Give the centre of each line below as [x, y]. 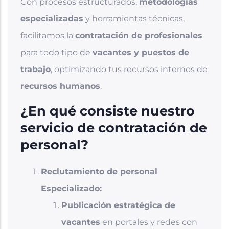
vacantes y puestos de [141, 52]
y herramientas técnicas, [134, 18]
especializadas [52, 18]
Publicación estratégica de [118, 205]
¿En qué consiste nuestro [108, 110]
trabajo [36, 69]
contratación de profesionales [139, 35]
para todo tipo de [56, 52]
